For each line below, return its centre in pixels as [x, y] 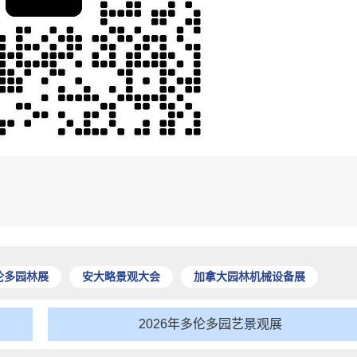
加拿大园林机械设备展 [249, 277]
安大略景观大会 [121, 277]
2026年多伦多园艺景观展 [210, 324]
